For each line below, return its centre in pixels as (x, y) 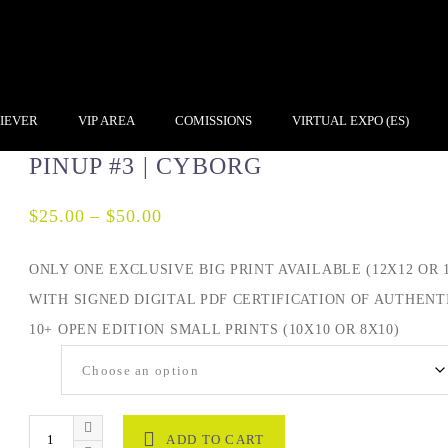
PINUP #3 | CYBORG (146, 166)
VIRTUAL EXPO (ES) (350, 121)
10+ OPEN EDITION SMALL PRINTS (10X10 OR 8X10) (214, 330)
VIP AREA (106, 121)
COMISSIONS (213, 121)
